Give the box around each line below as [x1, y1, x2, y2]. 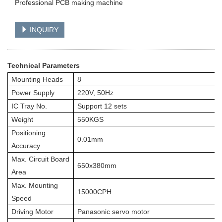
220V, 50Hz [77, 89, 113, 97]
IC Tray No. [11, 102, 47, 111]
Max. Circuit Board [11, 155, 69, 164]
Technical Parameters [7, 61, 80, 70]
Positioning [11, 129, 46, 137]
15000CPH [77, 188, 111, 196]
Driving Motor [11, 208, 54, 216]
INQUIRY [28, 26, 58, 34]
